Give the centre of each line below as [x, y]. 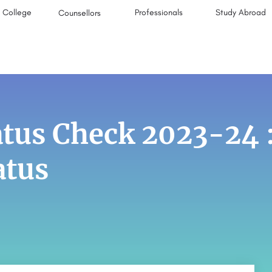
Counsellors [80, 13]
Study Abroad [241, 12]
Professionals [159, 12]
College [17, 12]
